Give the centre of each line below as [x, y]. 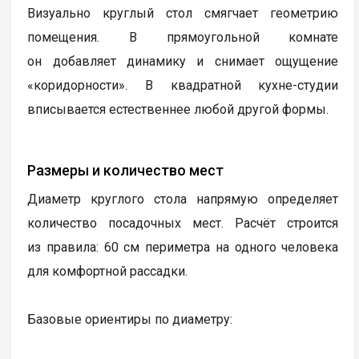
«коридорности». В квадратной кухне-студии [183, 86]
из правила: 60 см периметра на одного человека [183, 248]
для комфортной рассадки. [108, 272]
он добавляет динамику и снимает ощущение [183, 62]
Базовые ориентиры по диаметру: [130, 320]
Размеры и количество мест [126, 171]
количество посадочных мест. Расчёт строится [183, 224]
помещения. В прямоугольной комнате [183, 38]
